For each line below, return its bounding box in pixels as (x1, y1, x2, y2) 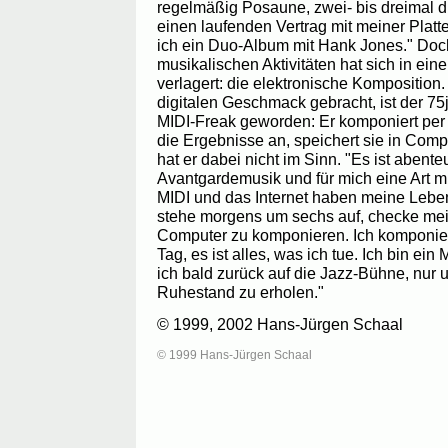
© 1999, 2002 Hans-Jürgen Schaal (157, 315, 403, 334)
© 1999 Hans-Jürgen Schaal (157, 347, 312, 362)
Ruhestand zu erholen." (157, 283, 324, 302)
